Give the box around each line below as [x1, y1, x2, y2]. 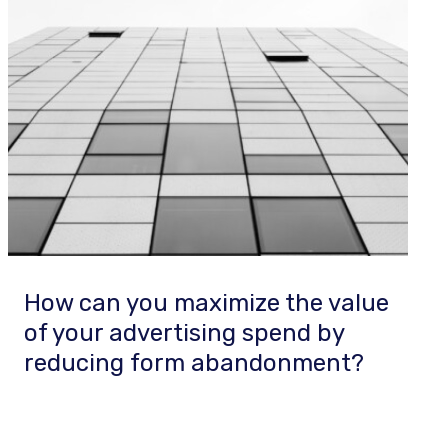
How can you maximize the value [24, 289, 389, 317]
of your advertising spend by [24, 319, 344, 347]
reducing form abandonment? [24, 349, 364, 377]
